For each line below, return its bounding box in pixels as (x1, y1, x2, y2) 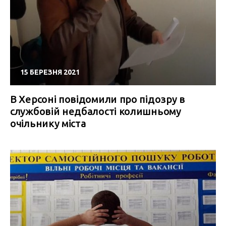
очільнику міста (10, 118, 86, 129)
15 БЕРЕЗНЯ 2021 (20, 68, 80, 76)
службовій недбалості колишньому (10, 105, 181, 117)
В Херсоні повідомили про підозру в (10, 93, 185, 105)
